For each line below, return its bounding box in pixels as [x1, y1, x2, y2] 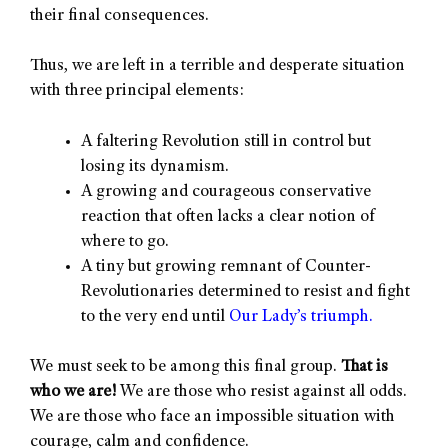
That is [341, 359, 388, 377]
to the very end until [81, 308, 229, 326]
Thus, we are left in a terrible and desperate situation [30, 58, 405, 76]
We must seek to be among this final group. [30, 359, 341, 377]
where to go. [81, 233, 169, 251]
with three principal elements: [30, 83, 244, 101]
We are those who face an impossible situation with [30, 409, 395, 427]
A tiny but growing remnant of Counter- [81, 258, 371, 276]
